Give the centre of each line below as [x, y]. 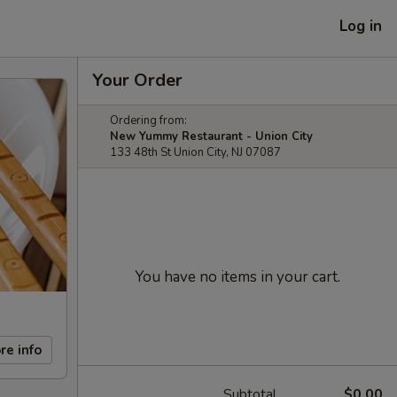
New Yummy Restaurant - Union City [211, 136]
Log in [361, 26]
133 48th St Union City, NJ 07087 [195, 152]
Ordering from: [148, 121]
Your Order [137, 80]
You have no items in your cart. [237, 277]
